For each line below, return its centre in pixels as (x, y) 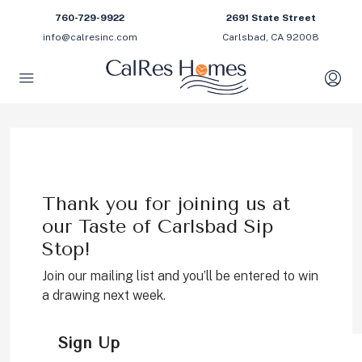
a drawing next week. (104, 295)
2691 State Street (271, 18)
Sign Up (89, 343)
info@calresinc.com (90, 37)
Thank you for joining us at (166, 204)
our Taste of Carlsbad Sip (158, 226)
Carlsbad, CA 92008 (271, 37)
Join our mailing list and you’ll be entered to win (180, 276)
